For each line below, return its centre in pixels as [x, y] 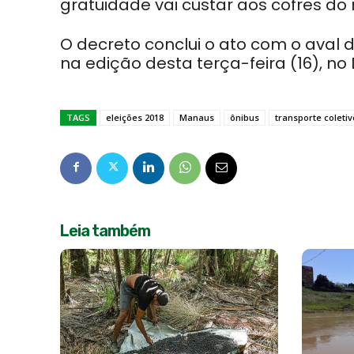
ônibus [245, 117]
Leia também [105, 231]
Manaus [197, 117]
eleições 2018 [135, 117]
